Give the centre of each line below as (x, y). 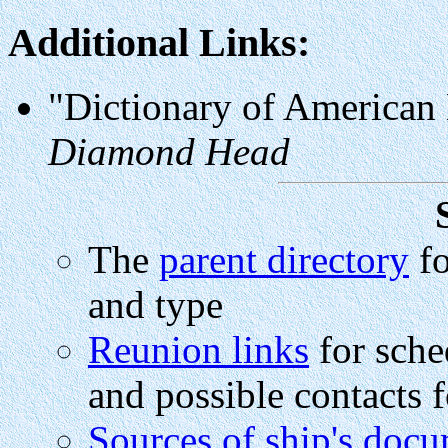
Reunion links (198, 350)
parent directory (284, 260)
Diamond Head (169, 152)
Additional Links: (159, 42)
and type (155, 305)
